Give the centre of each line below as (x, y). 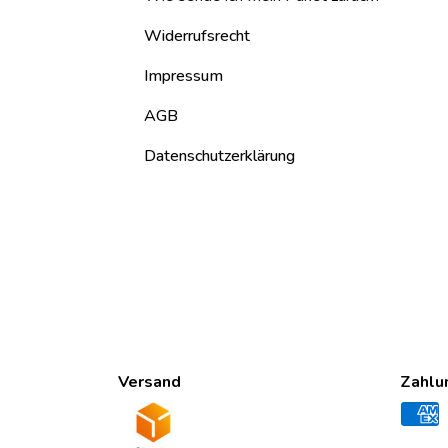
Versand (149, 382)
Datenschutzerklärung (219, 156)
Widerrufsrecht (196, 36)
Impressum (183, 76)
